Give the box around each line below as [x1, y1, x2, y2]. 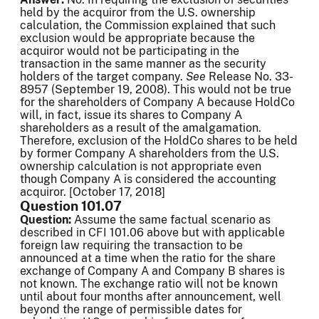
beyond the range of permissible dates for [20, 303, 242, 317]
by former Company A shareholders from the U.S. [20, 147, 279, 161]
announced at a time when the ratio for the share [20, 251, 276, 266]
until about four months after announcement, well [20, 290, 281, 304]
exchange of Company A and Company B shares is [20, 264, 285, 278]
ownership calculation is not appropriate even [20, 159, 261, 174]
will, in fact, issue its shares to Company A [20, 108, 242, 122]
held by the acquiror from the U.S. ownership [20, 6, 256, 20]
